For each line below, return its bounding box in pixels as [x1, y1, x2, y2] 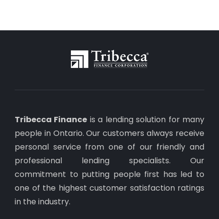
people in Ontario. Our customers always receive [15, 128, 204, 139]
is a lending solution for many [87, 114, 205, 126]
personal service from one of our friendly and [15, 141, 204, 153]
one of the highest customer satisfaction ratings [15, 182, 204, 194]
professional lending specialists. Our [15, 155, 204, 167]
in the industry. [15, 196, 70, 208]
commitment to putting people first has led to [15, 169, 204, 180]
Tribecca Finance [15, 114, 88, 126]
